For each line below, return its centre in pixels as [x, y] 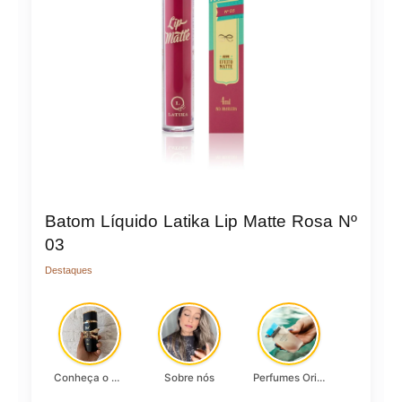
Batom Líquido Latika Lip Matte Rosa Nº [201, 222]
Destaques [69, 270]
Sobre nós [189, 377]
